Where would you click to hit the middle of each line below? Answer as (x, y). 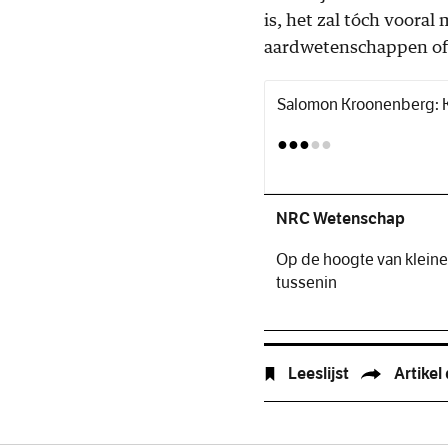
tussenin (306, 282)
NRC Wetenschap (340, 218)
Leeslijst (318, 373)
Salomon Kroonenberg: (359, 104)
